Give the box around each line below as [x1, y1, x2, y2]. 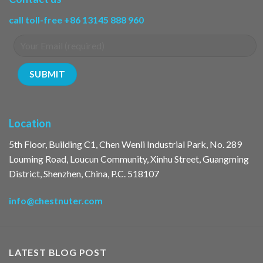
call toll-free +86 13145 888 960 [9, 14, 144, 25]
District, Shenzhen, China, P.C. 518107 [9, 168, 159, 180]
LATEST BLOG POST [9, 247, 107, 258]
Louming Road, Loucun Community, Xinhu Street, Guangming [9, 153, 249, 165]
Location [9, 117, 51, 130]
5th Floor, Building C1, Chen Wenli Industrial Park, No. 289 [9, 139, 242, 150]
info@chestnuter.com [9, 195, 103, 207]
